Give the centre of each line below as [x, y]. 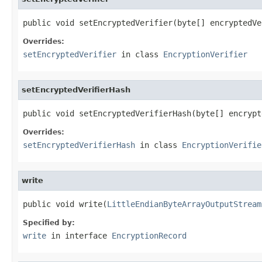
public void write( [65, 204]
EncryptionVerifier [205, 54]
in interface [79, 235]
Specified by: [49, 223]
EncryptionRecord [149, 235]
